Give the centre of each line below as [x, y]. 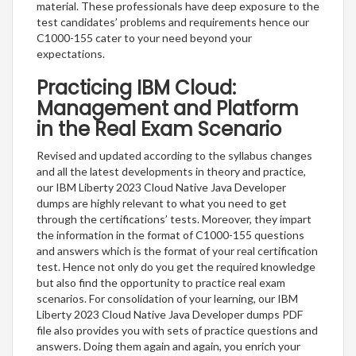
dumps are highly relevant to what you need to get [162, 203]
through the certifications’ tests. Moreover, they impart [174, 219]
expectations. [71, 53]
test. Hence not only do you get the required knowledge [176, 266]
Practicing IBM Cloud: [136, 87]
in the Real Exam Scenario [159, 129]
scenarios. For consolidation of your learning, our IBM [167, 298]
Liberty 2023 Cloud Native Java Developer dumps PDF [170, 314]
